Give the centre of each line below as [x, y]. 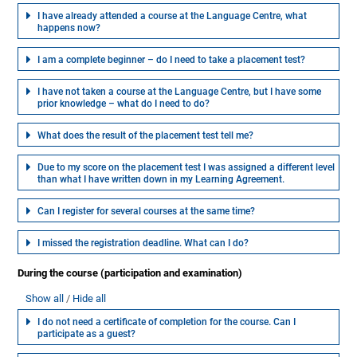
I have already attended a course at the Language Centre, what [173, 16]
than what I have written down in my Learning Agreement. [161, 180]
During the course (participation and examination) [130, 273]
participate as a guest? [87, 334]
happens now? [69, 28]
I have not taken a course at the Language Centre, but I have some [180, 92]
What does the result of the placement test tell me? [146, 136]
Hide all [90, 299]
